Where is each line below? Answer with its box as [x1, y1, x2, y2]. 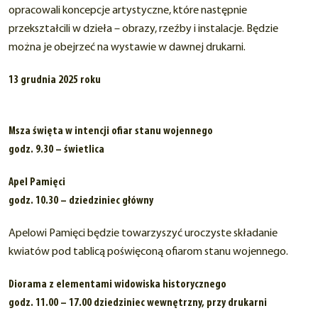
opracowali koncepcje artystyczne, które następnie [9, 5, 247, 17]
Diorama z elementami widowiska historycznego [9, 279, 226, 291]
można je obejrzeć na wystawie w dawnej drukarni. [9, 42, 246, 54]
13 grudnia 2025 [9, 75, 78, 87]
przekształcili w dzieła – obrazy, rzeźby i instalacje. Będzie [9, 23, 278, 35]
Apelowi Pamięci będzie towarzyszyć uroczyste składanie [9, 228, 278, 240]
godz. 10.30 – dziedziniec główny [9, 195, 153, 207]
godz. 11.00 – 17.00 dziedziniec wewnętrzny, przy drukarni [9, 297, 267, 309]
